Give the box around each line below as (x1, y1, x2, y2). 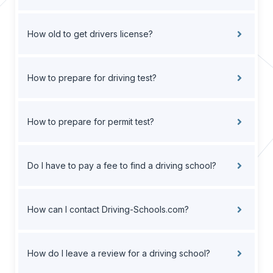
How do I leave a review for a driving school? (27, 248, 210, 259)
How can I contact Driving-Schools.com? (27, 204, 189, 215)
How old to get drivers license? (27, 29, 153, 40)
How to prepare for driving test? (27, 73, 157, 83)
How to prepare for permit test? (27, 116, 154, 127)
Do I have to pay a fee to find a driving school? (27, 160, 216, 171)
